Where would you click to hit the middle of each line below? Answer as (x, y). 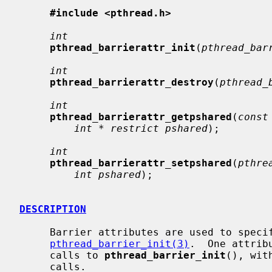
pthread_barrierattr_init (123, 47)
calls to (77, 255)
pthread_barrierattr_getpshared (141, 117)
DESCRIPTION (53, 209)
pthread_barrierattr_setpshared (141, 163)
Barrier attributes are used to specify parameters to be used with (35, 232)
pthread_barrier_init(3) (120, 243)
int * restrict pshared (141, 128)
